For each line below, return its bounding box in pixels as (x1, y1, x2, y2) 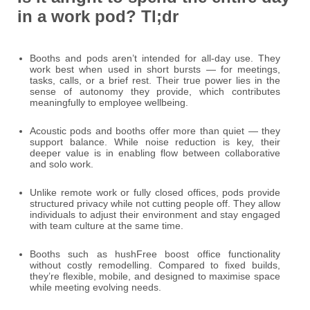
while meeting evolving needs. (30, 282, 161, 293)
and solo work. (30, 158, 93, 170)
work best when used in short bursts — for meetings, (30, 64, 280, 75)
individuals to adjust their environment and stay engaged (30, 209, 280, 221)
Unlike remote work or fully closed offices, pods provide (30, 187, 280, 199)
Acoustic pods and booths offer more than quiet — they (30, 125, 280, 137)
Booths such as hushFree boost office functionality (30, 248, 280, 260)
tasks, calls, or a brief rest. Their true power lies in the (30, 75, 280, 86)
